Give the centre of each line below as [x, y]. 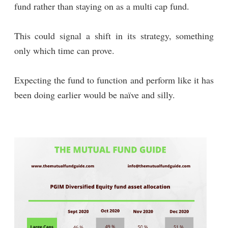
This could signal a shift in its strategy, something [114, 35]
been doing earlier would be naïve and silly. [94, 94]
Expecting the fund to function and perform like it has [114, 80]
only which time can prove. [64, 50]
